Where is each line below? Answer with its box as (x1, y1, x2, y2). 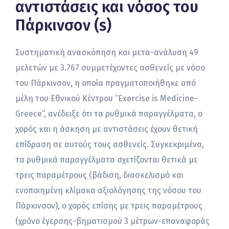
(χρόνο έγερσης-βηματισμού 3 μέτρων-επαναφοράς (15, 216, 210, 226)
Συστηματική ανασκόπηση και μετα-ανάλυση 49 (15, 48, 198, 58)
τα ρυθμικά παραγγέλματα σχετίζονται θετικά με (15, 155, 198, 165)
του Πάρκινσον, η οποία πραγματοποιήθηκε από (15, 78, 196, 88)
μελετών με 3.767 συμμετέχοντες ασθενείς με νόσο (15, 63, 205, 73)
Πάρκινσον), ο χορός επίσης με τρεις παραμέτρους (15, 201, 202, 211)
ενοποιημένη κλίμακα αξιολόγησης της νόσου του (15, 186, 201, 196)
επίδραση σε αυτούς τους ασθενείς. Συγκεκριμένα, (15, 140, 204, 150)
